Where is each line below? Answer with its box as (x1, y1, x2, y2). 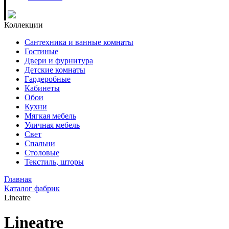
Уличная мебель (25, 121, 80, 129)
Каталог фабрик (4, 184, 60, 193)
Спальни (25, 139, 55, 148)
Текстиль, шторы (25, 157, 84, 166)
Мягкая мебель (25, 111, 76, 120)
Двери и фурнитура (25, 56, 93, 65)
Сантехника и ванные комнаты (25, 38, 133, 47)
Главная (4, 175, 32, 184)
